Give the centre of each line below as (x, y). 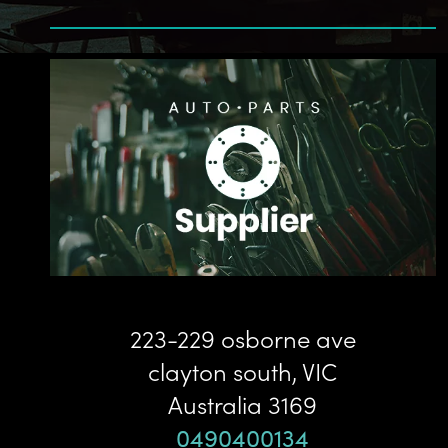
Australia (215, 403)
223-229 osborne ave (242, 337)
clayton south (220, 370)
